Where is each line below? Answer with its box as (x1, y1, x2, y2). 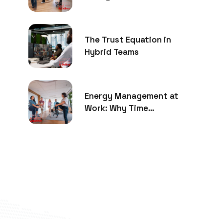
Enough (85, 127, 114, 138)
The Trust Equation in (85, 34, 171, 45)
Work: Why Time (85, 103, 148, 114)
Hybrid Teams (85, 46, 139, 58)
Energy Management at (85, 90, 178, 102)
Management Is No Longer (85, 115, 189, 126)
